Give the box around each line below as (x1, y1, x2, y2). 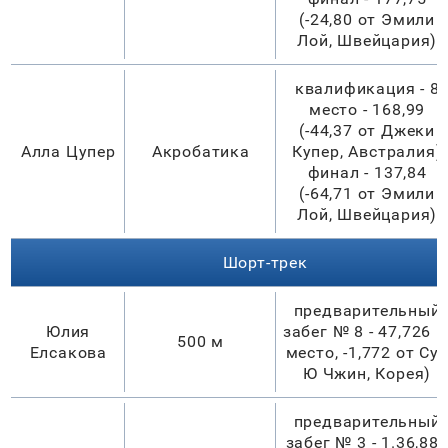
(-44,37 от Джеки (299, 120, 436, 140)
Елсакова (29, 342, 107, 362)
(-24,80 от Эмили (299, 9, 436, 29)
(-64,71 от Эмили (299, 183, 436, 203)
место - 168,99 (309, 99, 426, 119)
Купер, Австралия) (291, 141, 443, 161)
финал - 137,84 (307, 162, 427, 182)
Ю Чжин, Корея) (303, 363, 432, 383)
